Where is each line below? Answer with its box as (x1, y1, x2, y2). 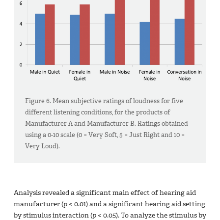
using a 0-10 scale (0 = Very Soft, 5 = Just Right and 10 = (25, 130, 185, 139)
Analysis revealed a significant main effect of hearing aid (14, 188, 196, 197)
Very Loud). (25, 141, 60, 150)
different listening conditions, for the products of (25, 108, 170, 116)
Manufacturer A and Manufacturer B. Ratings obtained (25, 119, 189, 128)
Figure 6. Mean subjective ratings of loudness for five (25, 96, 184, 105)
